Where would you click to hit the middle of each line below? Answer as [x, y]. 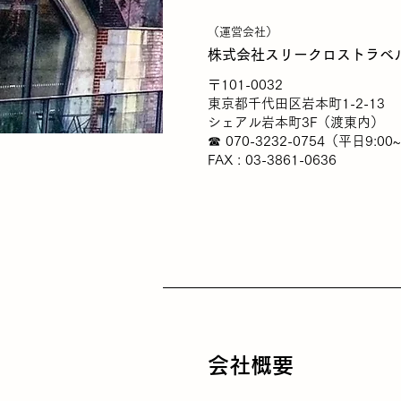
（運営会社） [243, 32]
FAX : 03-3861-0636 [274, 160]
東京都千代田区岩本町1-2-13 [296, 103]
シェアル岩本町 [255, 122]
